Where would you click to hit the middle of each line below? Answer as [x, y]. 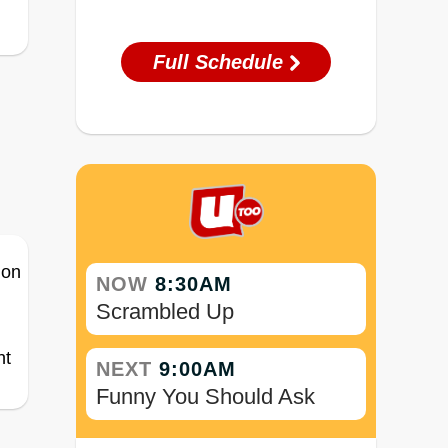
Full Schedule [221, 62]
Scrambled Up [165, 311]
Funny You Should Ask [205, 396]
